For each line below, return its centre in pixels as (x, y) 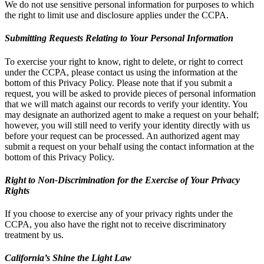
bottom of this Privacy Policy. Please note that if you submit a (118, 82)
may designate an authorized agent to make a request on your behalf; (132, 114)
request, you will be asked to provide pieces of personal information (130, 93)
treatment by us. (34, 235)
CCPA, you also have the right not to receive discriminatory (115, 225)
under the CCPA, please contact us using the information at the (121, 72)
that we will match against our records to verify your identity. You (126, 104)
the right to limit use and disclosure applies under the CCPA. (117, 15)
